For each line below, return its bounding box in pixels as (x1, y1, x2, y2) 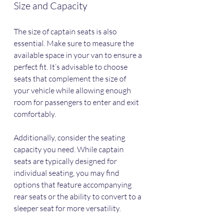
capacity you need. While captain (14, 144, 125, 155)
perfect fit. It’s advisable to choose (14, 62, 129, 72)
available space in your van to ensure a (14, 50, 143, 60)
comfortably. (14, 109, 56, 119)
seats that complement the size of (14, 74, 128, 84)
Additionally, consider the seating (14, 133, 127, 143)
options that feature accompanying (14, 180, 133, 190)
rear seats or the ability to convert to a (14, 192, 143, 202)
